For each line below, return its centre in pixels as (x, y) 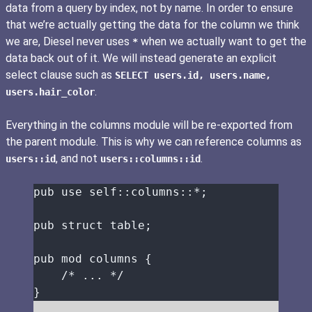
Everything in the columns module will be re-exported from (149, 125)
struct (82, 226)
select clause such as (60, 75)
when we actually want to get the (222, 42)
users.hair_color (50, 92)
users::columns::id (150, 159)
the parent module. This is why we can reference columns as (154, 142)
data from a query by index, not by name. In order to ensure (149, 8)
